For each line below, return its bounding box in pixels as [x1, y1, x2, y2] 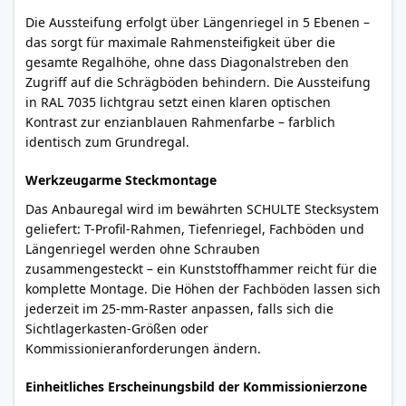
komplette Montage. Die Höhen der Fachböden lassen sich [25, 280, 381, 297]
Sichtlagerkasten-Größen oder [25, 320, 208, 337]
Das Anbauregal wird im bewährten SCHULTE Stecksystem [25, 200, 379, 217]
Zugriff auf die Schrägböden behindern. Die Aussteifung [25, 73, 371, 91]
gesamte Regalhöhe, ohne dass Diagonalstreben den [25, 53, 349, 71]
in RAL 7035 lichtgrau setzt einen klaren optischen [25, 93, 331, 111]
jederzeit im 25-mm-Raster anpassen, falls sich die [25, 300, 333, 317]
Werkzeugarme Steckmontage [25, 171, 217, 188]
